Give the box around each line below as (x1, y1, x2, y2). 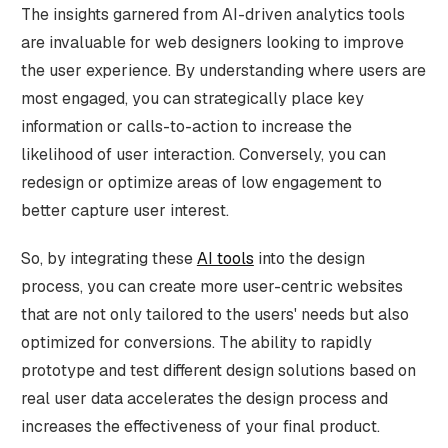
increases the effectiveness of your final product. (20, 415, 380, 437)
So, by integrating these (20, 247, 197, 269)
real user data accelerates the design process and (20, 387, 388, 409)
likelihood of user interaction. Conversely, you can (20, 143, 386, 165)
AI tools (196, 247, 254, 269)
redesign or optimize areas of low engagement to (20, 171, 382, 193)
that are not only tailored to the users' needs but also (20, 303, 409, 325)
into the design (253, 247, 365, 269)
